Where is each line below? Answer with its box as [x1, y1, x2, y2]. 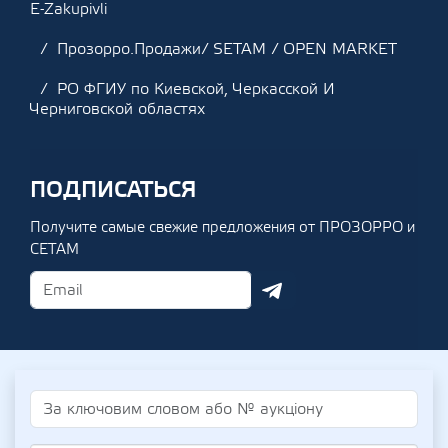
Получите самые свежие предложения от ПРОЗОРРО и [30, 218, 415, 237]
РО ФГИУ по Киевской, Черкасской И [57, 79, 335, 99]
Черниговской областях [30, 99, 205, 119]
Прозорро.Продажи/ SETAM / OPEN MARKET [57, 39, 397, 59]
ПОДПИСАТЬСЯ [30, 176, 197, 204]
